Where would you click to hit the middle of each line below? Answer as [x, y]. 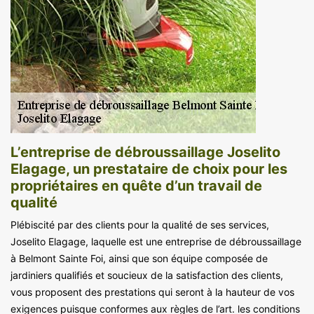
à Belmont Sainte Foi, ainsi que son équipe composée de [139, 258]
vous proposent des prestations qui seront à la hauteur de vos [152, 292]
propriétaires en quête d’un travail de [136, 185]
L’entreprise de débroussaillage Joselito [145, 152]
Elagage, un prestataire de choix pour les [149, 169]
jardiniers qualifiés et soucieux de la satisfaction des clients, [147, 275]
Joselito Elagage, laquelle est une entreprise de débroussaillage [156, 241]
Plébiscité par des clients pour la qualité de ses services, [140, 224]
